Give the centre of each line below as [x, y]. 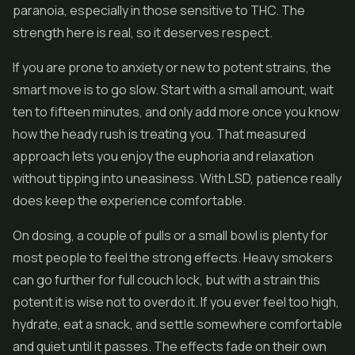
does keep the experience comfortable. [129, 200]
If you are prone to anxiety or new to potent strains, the [172, 67]
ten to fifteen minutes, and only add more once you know [176, 112]
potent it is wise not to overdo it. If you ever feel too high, [176, 302]
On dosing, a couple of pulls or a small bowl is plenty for [170, 235]
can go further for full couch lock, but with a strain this [166, 280]
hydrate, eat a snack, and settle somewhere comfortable [177, 324]
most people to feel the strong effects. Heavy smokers [173, 258]
